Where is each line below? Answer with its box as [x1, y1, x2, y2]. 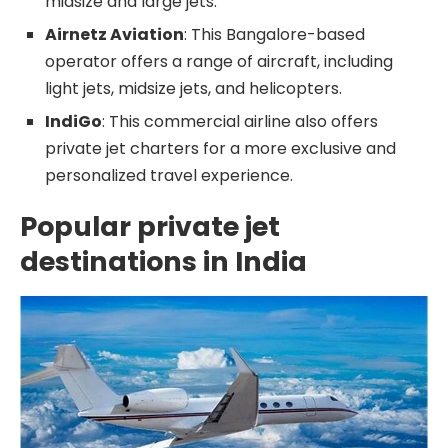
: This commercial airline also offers [102, 110, 378, 133]
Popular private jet [20, 208, 280, 245]
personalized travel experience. [45, 164, 293, 187]
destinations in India [20, 243, 307, 280]
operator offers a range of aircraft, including [45, 50, 393, 73]
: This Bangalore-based [184, 23, 365, 46]
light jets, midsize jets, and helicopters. [45, 77, 342, 100]
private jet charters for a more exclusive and [45, 137, 396, 160]
